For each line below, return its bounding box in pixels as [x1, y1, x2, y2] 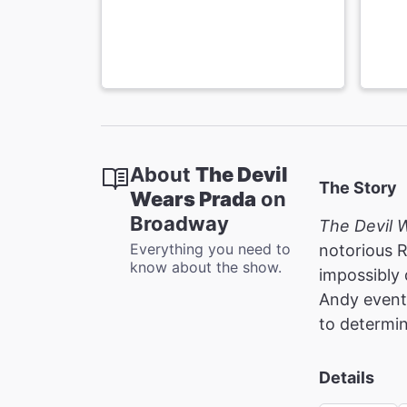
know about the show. [130, 257, 282, 276]
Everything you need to [130, 239, 291, 258]
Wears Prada [130, 186, 256, 211]
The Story [319, 177, 397, 197]
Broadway [130, 211, 229, 235]
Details [319, 367, 374, 387]
